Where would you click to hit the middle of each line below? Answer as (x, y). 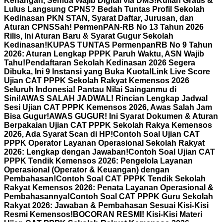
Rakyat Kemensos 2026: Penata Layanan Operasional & (109, 188)
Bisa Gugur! (27, 116)
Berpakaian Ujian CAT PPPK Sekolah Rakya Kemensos (108, 125)
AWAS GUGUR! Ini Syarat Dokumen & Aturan (134, 116)
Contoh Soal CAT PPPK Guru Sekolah (141, 196)
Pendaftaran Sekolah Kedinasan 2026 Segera (110, 63)
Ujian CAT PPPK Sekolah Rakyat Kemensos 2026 (97, 81)
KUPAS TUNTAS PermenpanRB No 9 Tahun (130, 45)
